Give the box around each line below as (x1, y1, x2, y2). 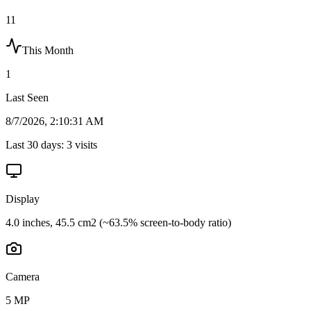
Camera (6, 270, 40, 283)
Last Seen (6, 91, 49, 103)
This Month (22, 44, 74, 56)
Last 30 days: (6, 138, 67, 151)
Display (6, 192, 40, 205)
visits (72, 138, 97, 151)
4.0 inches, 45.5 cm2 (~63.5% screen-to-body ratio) (6, 216, 231, 228)
